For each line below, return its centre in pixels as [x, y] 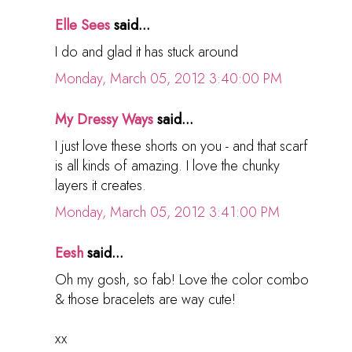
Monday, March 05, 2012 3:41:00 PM [167, 212]
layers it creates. [101, 185]
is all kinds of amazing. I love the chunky [167, 165]
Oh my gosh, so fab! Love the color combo [182, 279]
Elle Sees [82, 25]
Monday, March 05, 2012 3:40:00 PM [169, 78]
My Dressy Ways [104, 119]
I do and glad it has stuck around [147, 51]
